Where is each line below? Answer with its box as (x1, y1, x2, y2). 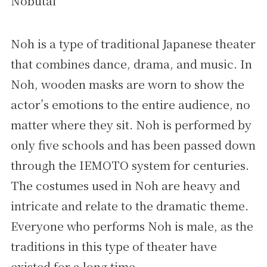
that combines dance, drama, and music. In (10, 55, 252, 73)
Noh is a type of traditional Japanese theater (10, 35, 256, 52)
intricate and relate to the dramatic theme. (10, 197, 249, 215)
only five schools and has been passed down (10, 136, 256, 154)
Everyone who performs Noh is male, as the (10, 218, 253, 235)
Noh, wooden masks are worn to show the (10, 76, 244, 93)
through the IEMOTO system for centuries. (10, 157, 249, 174)
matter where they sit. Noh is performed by (10, 116, 252, 133)
